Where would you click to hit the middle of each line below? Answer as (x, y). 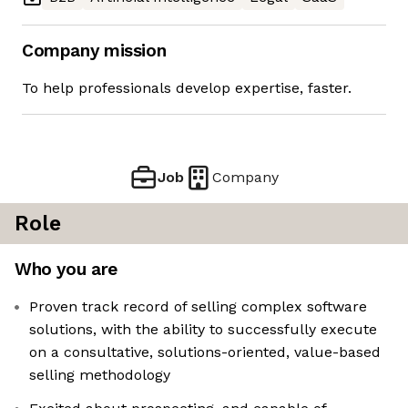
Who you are (66, 270)
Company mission (94, 51)
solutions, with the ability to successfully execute (203, 330)
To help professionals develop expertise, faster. (187, 88)
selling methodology (100, 375)
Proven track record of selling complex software (198, 307)
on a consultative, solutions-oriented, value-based (205, 352)
